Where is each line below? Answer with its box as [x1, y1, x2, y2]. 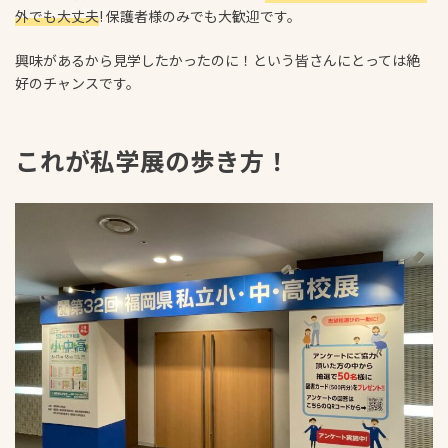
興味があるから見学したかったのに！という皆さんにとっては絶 [15, 50, 420, 71]
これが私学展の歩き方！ [15, 143, 290, 179]
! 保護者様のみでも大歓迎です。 [99, 6, 301, 27]
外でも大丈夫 [15, 6, 99, 27]
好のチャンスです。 [15, 73, 140, 94]
